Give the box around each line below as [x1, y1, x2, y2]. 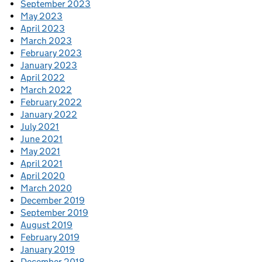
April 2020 [20, 170, 65, 181]
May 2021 [20, 145, 60, 157]
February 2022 [20, 96, 82, 108]
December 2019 [20, 194, 85, 206]
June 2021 [20, 133, 63, 144]
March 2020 [20, 182, 72, 194]
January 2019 [20, 243, 75, 255]
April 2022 [20, 71, 65, 83]
